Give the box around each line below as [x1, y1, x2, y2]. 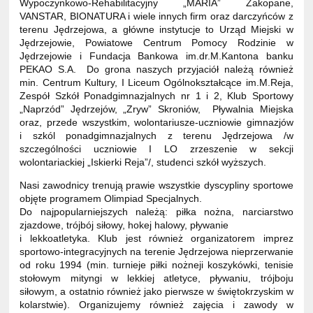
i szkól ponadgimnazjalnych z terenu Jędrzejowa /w [20, 130, 293, 142]
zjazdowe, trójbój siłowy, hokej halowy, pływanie [20, 219, 229, 231]
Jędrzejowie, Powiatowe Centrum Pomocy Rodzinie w [20, 37, 293, 49]
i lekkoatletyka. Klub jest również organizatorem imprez [20, 232, 293, 244]
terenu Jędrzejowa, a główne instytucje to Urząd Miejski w [20, 24, 293, 36]
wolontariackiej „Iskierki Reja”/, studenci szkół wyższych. [20, 156, 267, 168]
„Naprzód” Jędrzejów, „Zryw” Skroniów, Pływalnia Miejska [20, 103, 293, 115]
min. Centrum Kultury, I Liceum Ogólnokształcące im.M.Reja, [20, 77, 293, 89]
